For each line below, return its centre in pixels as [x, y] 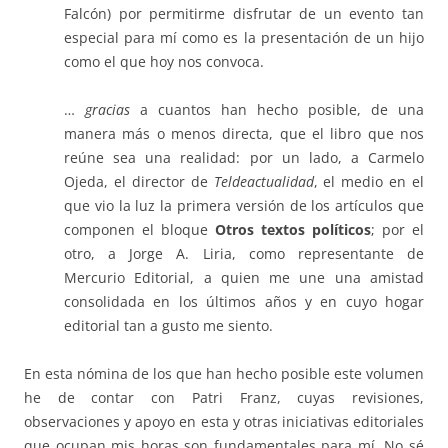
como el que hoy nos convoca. [164, 62]
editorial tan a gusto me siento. [168, 326]
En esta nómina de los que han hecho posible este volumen [224, 374]
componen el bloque [139, 230]
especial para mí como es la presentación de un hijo [244, 38]
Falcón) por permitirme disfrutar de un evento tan [244, 14]
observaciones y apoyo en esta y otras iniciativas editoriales [224, 422]
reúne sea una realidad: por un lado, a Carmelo [244, 158]
